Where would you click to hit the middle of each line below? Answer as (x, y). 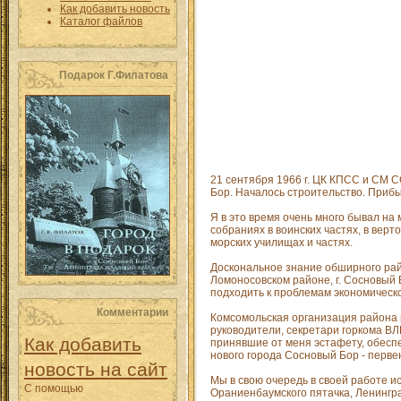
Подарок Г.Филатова (114, 75)
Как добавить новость (115, 9)
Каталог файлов (101, 21)
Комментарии (132, 312)
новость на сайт (96, 369)
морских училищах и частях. (282, 243)
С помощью (54, 388)
